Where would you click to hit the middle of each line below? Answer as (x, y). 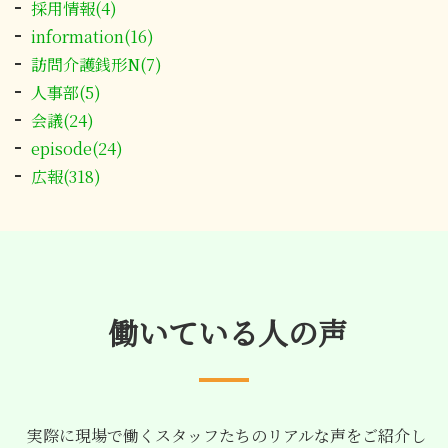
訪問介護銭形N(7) (96, 65)
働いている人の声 (224, 332)
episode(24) (77, 149)
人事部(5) (66, 93)
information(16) (92, 37)
